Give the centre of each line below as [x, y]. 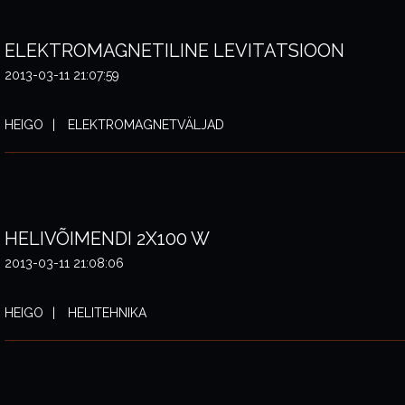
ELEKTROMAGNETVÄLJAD [144, 125]
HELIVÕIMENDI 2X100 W [107, 239]
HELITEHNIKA [105, 313]
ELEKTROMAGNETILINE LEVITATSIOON [174, 51]
